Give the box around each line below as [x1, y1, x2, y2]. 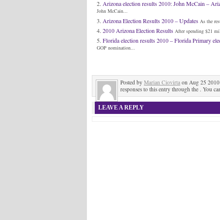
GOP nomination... [97, 44, 135, 52]
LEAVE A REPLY [98, 104, 144, 111]
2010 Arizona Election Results [103, 27, 173, 34]
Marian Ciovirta [144, 79, 180, 86]
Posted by [120, 79, 144, 86]
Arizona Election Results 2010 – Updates [103, 17, 198, 25]
